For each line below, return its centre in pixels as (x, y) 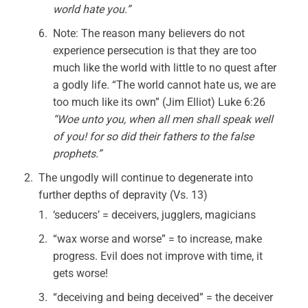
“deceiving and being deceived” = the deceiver (163, 297)
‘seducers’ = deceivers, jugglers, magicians (155, 215)
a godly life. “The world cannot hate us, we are (165, 85)
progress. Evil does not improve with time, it (158, 256)
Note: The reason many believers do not (149, 33)
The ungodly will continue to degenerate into (146, 178)
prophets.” (78, 154)
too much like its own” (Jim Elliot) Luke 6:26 (159, 102)
